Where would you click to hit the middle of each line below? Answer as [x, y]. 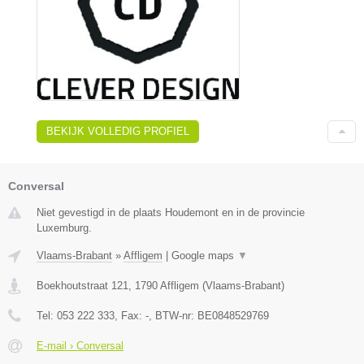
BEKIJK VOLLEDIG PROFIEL [118, 132]
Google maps [204, 256]
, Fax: [130, 316]
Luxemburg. [64, 228]
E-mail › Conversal [80, 346]
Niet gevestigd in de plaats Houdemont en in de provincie [171, 213]
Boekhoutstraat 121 [82, 286]
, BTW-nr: [173, 316]
